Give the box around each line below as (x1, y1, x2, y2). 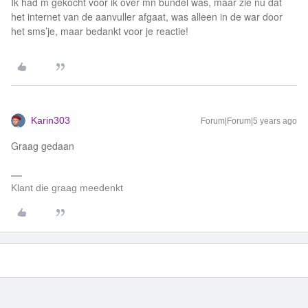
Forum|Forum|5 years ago (201, 116, 297, 126)
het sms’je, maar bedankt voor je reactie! (11, 24, 188, 38)
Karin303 (31, 115, 70, 126)
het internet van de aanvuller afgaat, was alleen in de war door (11, 10, 283, 23)
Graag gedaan (11, 139, 74, 153)
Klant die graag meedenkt (11, 182, 123, 193)
